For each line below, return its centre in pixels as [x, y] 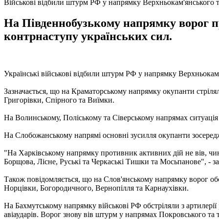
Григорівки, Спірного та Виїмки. [59, 100]
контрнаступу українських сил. [88, 36]
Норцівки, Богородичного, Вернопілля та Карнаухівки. [96, 188]
